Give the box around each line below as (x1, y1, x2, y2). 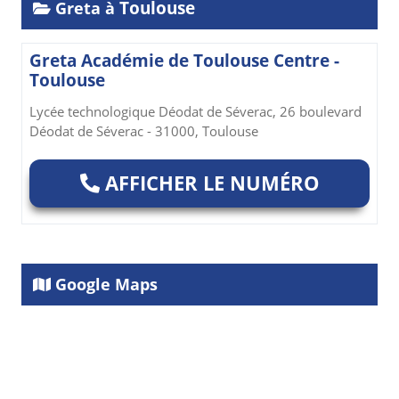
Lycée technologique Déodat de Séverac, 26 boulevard (29, 102, 362, 121)
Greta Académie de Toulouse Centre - (29, 49, 339, 73)
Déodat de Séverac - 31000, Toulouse (29, 122, 258, 141)
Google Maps (51, 273, 158, 295)
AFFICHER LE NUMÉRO (99, 169, 320, 197)
